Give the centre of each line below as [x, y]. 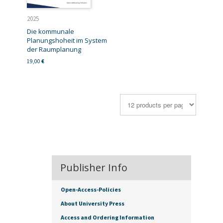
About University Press [93, 204]
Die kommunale [51, 31]
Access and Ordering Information [108, 218]
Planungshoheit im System [67, 40]
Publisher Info [94, 168]
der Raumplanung [54, 49]
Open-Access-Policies [91, 190]
